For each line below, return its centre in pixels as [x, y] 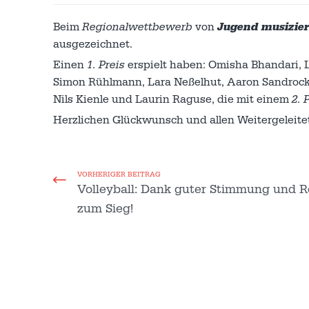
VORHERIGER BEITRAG [119, 174]
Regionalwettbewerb [137, 27]
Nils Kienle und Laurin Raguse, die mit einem [172, 99]
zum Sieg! [105, 208]
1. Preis [106, 64]
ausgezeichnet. [93, 44]
